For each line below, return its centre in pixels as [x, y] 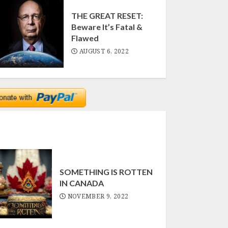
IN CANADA [81, 183]
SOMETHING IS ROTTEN [106, 172]
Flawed [85, 38]
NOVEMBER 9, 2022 [98, 196]
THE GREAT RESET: [107, 16]
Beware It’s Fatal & [107, 27]
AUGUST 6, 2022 [104, 51]
